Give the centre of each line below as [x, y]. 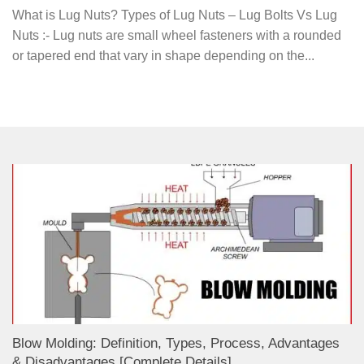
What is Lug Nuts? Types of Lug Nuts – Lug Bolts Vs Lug [175, 15]
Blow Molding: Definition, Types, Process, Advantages [176, 343]
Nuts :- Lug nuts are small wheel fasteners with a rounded [177, 36]
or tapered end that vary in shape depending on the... [163, 56]
